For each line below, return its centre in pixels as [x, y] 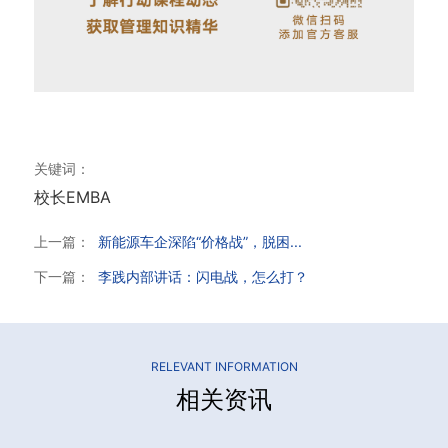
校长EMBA [72, 196]
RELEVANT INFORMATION [224, 366]
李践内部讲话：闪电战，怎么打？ [202, 276]
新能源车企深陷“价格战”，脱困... [199, 241]
